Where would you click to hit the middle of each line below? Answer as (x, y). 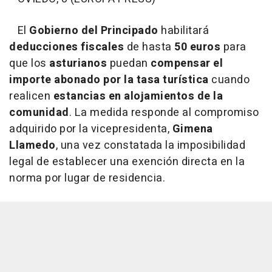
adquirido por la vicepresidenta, (89, 129)
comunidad (39, 112)
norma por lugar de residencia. (87, 178)
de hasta (149, 47)
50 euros (197, 47)
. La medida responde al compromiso (164, 112)
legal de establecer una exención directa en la (127, 161)
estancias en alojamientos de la (138, 96)
